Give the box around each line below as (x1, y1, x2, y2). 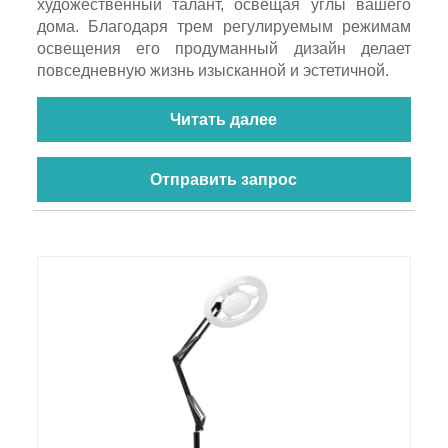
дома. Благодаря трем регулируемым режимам (36, 17, 412, 35)
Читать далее (170, 110, 278, 128)
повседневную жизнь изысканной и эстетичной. (36, 61, 389, 79)
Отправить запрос (150, 170, 298, 188)
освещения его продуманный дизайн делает (36, 39, 412, 57)
